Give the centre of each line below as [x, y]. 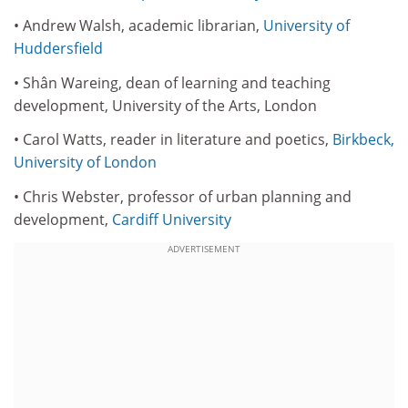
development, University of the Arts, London [165, 105]
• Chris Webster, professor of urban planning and [183, 196]
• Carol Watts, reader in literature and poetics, [173, 139]
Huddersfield [58, 48]
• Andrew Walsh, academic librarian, [138, 25]
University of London [85, 162]
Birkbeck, [363, 139]
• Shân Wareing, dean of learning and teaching [172, 82]
